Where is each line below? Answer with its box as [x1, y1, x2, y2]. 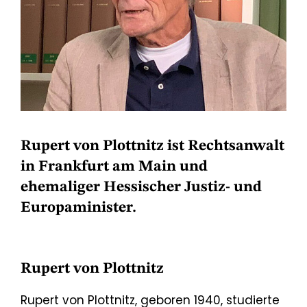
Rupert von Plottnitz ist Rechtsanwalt [21, 138, 284, 154]
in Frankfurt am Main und [21, 159, 208, 175]
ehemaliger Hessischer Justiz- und [21, 180, 262, 195]
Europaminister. [21, 200, 136, 216]
